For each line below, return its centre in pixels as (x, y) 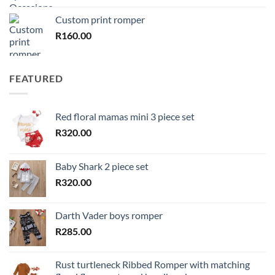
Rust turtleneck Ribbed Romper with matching (153, 264)
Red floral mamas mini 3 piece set (125, 116)
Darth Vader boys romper (109, 215)
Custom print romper (100, 19)
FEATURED (36, 78)
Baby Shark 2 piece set (102, 166)
